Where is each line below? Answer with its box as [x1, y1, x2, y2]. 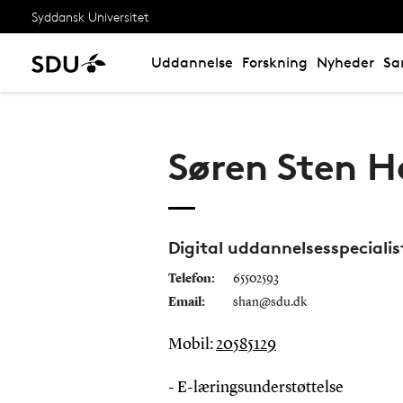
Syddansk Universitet [31, 8, 149, 24]
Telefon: [167, 272, 215, 285]
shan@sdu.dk [232, 295, 307, 309]
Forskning [242, 54, 308, 71]
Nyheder [317, 54, 374, 71]
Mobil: [167, 336, 216, 353]
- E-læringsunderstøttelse [167, 379, 344, 396]
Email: [167, 295, 205, 309]
